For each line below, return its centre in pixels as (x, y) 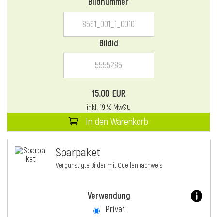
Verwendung (109, 196)
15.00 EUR (108, 94)
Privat (115, 210)
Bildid (108, 44)
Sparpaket (78, 153)
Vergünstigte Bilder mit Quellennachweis (109, 166)
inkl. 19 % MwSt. (108, 108)
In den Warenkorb (116, 122)
